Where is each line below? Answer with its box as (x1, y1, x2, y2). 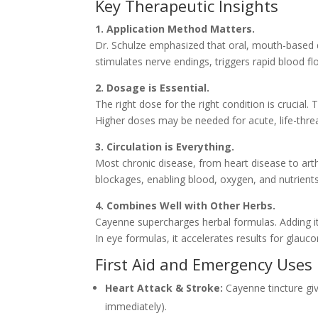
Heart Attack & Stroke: (105, 280, 224, 295)
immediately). (105, 299, 168, 313)
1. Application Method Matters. (95, 21, 256, 35)
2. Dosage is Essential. (95, 80, 210, 94)
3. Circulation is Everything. (95, 139, 235, 153)
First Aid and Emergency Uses (95, 253, 313, 275)
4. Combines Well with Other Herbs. (95, 198, 276, 212)
